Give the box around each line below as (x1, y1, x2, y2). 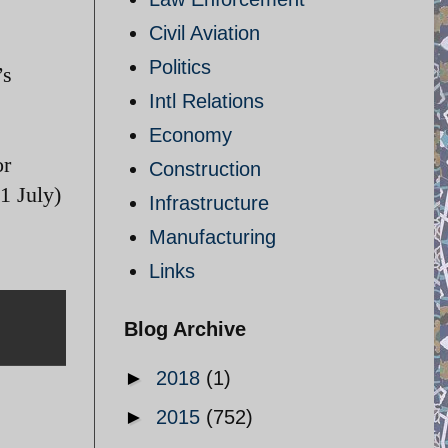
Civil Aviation (149, 22, 260, 44)
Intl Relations (149, 90, 264, 112)
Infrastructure (149, 192, 269, 214)
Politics (149, 56, 211, 78)
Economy (149, 124, 232, 146)
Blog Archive (124, 318, 246, 340)
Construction (149, 158, 261, 180)
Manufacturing (149, 226, 276, 248)
